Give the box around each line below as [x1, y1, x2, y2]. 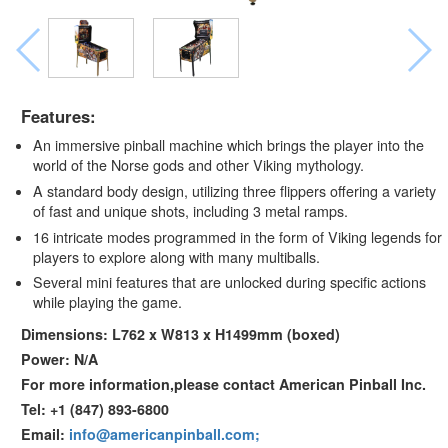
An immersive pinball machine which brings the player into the [32, 134, 424, 155]
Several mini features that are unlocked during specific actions [32, 272, 426, 293]
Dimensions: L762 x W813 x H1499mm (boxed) [20, 323, 340, 344]
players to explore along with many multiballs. [32, 246, 320, 267]
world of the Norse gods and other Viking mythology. [32, 154, 364, 175]
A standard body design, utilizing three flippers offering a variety [32, 180, 436, 201]
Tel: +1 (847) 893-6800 [20, 398, 169, 419]
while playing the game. [32, 292, 182, 313]
